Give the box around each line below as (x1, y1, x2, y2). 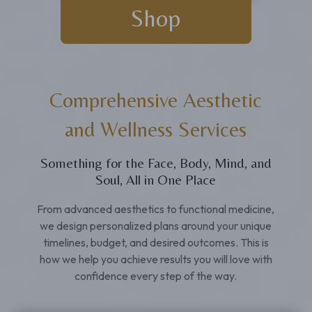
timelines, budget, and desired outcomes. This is (42, 235, 269, 249)
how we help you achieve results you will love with (39, 252, 272, 266)
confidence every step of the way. (75, 269, 237, 283)
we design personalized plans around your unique (40, 219, 272, 233)
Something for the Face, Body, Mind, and (40, 155, 272, 171)
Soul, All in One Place (95, 171, 217, 187)
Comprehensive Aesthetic (49, 88, 263, 112)
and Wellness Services (65, 117, 247, 141)
